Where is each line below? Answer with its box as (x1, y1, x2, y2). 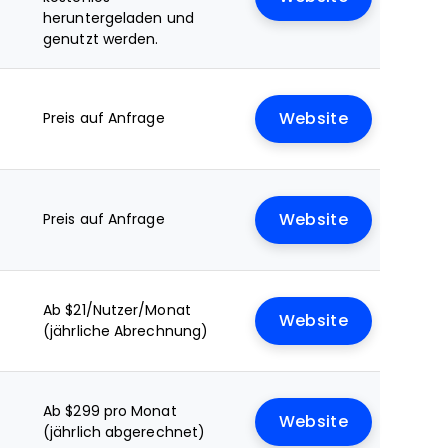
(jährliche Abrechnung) (43, 323, 209, 339)
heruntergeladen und (43, 10, 194, 26)
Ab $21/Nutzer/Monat (43, 302, 191, 318)
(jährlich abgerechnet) (43, 424, 206, 440)
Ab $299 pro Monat (43, 403, 177, 419)
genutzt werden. (43, 31, 159, 47)
